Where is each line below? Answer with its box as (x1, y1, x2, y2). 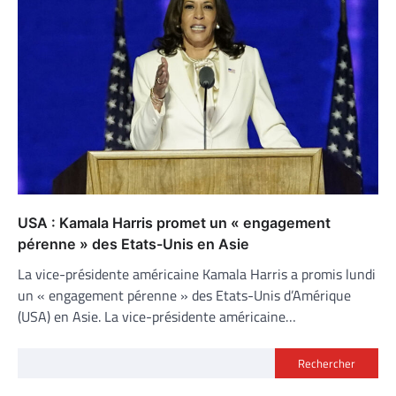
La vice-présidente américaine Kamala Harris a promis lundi (18, 263, 376, 285)
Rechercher (298, 354, 355, 372)
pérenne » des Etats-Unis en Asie (18, 234, 253, 253)
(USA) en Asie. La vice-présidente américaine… (18, 305, 296, 327)
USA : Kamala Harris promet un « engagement (18, 213, 331, 232)
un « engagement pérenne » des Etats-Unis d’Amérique (18, 284, 351, 306)
